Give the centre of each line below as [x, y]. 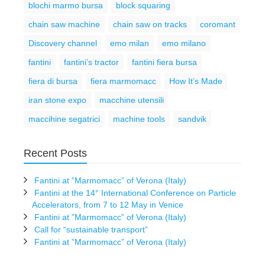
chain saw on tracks [150, 24]
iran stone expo [57, 100]
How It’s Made [196, 81]
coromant [218, 24]
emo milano [184, 43]
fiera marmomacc [123, 81]
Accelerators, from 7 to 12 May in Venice [108, 205]
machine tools [139, 119]
